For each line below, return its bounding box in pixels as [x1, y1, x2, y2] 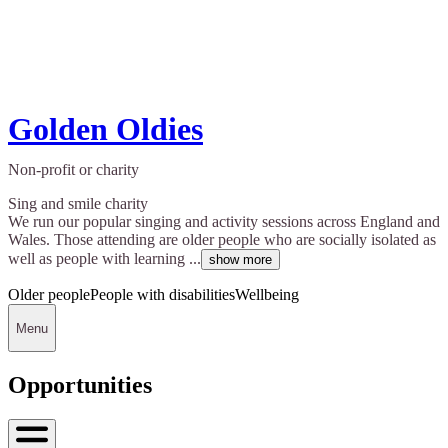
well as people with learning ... [8, 250, 201, 268]
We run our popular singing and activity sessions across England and [8, 213, 440, 231]
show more [209, 252, 272, 268]
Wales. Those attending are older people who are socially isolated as [8, 231, 436, 249]
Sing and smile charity [8, 195, 148, 213]
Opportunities [8, 372, 152, 398]
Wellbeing [235, 286, 299, 304]
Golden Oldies [8, 111, 203, 148]
